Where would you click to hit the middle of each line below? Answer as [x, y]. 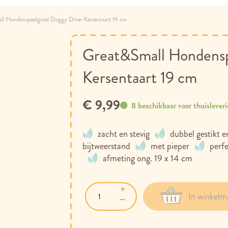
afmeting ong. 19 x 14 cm [148, 158]
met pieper [170, 146]
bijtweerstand [107, 146]
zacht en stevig [124, 134]
